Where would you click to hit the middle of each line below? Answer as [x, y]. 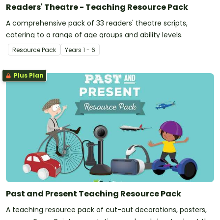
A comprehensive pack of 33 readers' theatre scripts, [97, 23]
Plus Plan [28, 75]
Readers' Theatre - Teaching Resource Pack [97, 7]
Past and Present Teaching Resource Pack [94, 193]
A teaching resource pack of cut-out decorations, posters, [106, 209]
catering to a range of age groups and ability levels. [94, 35]
